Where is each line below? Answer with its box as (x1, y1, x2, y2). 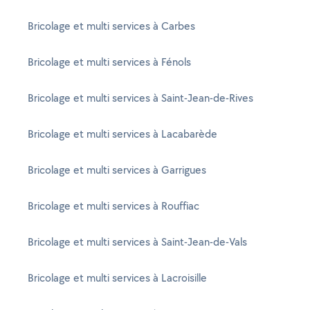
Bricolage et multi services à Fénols (28, 55, 191, 69)
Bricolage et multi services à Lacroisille (28, 271, 207, 285)
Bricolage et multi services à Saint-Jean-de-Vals (28, 235, 247, 249)
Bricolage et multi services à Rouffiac (28, 199, 199, 213)
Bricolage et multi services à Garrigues (28, 163, 206, 177)
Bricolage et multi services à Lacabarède (28, 127, 217, 141)
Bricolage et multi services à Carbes (28, 19, 195, 33)
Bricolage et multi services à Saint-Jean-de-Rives (28, 91, 253, 105)
